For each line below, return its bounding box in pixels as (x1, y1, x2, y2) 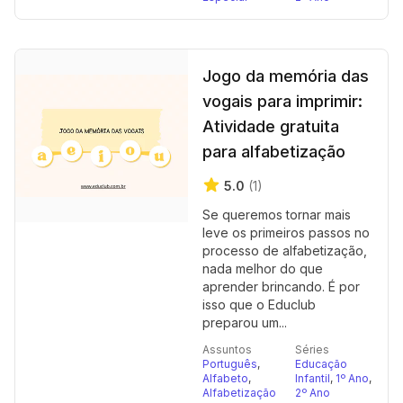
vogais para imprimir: (202, 92, 363, 111)
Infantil (295, 372, 330, 385)
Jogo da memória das (202, 67, 369, 85)
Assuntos (202, 343, 252, 356)
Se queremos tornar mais (202, 207, 351, 222)
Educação (295, 357, 347, 371)
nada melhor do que (202, 261, 323, 276)
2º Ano (295, 386, 330, 399)
